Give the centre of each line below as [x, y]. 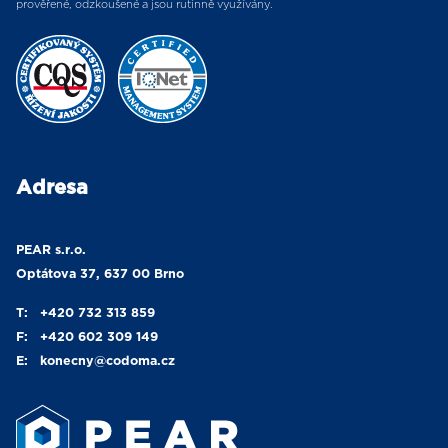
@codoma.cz [134, 362]
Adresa [52, 188]
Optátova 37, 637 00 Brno [100, 274]
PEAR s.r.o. [51, 250]
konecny [65, 362]
